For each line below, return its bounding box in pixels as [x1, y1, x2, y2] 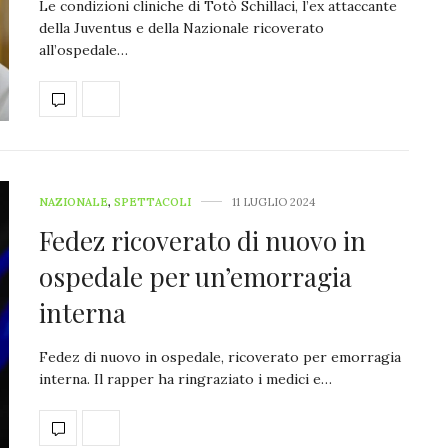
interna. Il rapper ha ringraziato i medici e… [39, 369, 332, 388]
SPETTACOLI [114, 194, 191, 209]
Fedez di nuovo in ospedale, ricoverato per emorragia [39, 347, 401, 366]
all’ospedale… [39, 40, 128, 59]
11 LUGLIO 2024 [232, 194, 315, 209]
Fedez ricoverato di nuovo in [39, 222, 366, 258]
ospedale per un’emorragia [39, 258, 352, 294]
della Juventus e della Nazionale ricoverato [39, 18, 324, 37]
